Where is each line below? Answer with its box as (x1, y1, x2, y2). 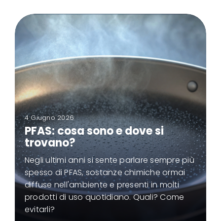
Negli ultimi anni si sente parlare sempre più (24, 154, 194, 166)
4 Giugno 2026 (24, 112, 74, 122)
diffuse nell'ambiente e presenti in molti (24, 179, 179, 190)
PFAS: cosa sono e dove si (24, 123, 164, 139)
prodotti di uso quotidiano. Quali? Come (24, 191, 184, 203)
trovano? (24, 135, 75, 150)
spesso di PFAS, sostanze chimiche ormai (24, 166, 185, 178)
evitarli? (24, 203, 55, 215)
